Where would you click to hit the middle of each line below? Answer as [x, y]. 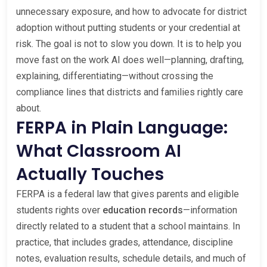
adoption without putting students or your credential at [128, 27]
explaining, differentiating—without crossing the [115, 76]
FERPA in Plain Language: [122, 128]
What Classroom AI [99, 151]
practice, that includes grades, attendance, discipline [125, 242]
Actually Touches [90, 174]
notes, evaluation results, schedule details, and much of [131, 258]
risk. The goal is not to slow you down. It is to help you [129, 44]
